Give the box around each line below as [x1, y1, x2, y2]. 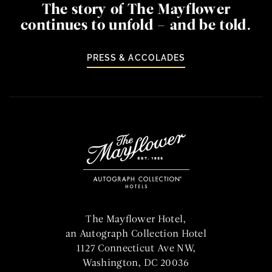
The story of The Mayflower [41, 3, 231, 18]
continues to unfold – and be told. [21, 19, 251, 34]
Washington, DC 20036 [83, 259, 189, 269]
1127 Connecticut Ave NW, [76, 244, 196, 254]
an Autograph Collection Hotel [65, 229, 207, 240]
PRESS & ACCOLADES [87, 53, 185, 63]
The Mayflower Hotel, [86, 215, 186, 225]
